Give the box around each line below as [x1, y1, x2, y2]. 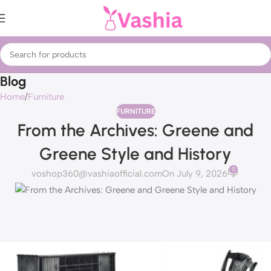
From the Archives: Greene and [18, 120, 253, 140]
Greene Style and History [39, 143, 232, 164]
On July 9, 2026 [162, 168, 228, 180]
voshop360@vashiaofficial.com [31, 168, 163, 180]
